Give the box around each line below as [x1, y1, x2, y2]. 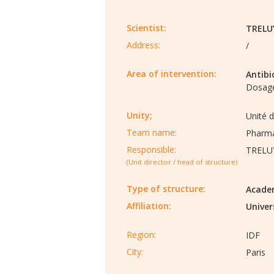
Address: [127, 39, 160, 51]
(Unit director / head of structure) [127, 157, 237, 166]
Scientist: [127, 22, 166, 34]
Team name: [127, 127, 177, 138]
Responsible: [127, 144, 176, 155]
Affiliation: [127, 200, 171, 212]
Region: [127, 229, 156, 240]
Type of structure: [127, 183, 206, 194]
